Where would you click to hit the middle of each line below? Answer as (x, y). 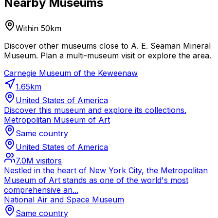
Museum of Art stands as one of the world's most (96, 180)
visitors (48, 161)
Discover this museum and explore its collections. (95, 110)
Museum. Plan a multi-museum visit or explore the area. (108, 56)
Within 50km (38, 28)
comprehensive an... (41, 190)
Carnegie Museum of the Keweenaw (71, 73)
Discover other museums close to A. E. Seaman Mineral (107, 46)
